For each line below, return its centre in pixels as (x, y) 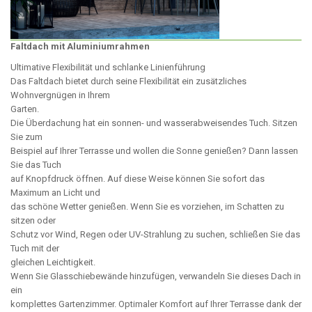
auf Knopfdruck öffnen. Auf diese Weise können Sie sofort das (138, 179)
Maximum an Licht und (55, 193)
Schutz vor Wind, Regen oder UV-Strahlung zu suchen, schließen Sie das (155, 234)
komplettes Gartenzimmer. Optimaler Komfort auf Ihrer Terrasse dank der (156, 304)
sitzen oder (33, 220)
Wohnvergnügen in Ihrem (60, 95)
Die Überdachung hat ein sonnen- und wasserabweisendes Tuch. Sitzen (154, 123)
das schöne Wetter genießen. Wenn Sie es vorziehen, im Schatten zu (147, 206)
